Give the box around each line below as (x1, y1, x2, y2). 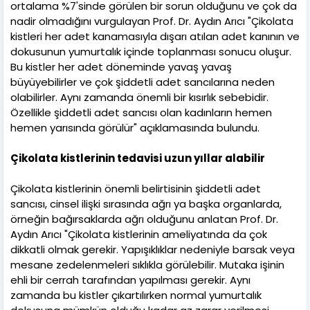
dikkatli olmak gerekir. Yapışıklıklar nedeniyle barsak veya (10, 241, 295, 257)
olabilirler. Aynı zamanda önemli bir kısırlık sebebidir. (10, 89, 268, 104)
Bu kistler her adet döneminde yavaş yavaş (10, 59, 232, 74)
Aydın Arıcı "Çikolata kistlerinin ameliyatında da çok (10, 226, 267, 241)
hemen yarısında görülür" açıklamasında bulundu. (10, 120, 259, 135)
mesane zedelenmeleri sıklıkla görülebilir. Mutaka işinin (10, 257, 284, 272)
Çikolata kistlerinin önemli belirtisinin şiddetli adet (10, 181, 261, 196)
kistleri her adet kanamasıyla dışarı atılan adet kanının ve (10, 28, 300, 44)
